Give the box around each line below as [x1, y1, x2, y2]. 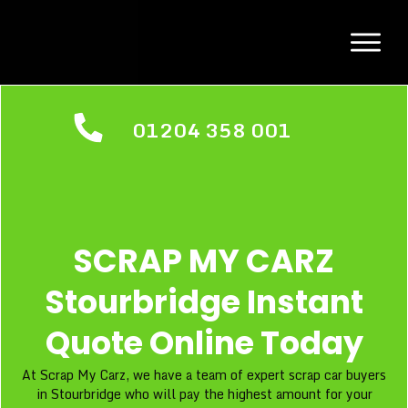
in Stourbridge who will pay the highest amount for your [36, 382, 372, 404]
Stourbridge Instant [45, 279, 363, 324]
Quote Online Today [45, 320, 363, 365]
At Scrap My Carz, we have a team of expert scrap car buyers [22, 363, 386, 385]
